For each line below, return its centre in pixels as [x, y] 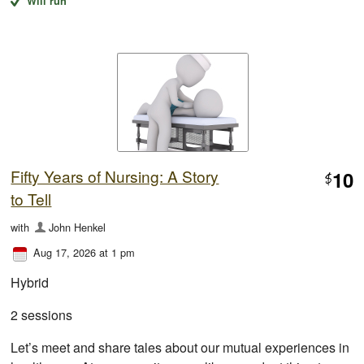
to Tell [31, 199]
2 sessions [42, 315]
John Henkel [77, 227]
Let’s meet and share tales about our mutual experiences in [180, 348]
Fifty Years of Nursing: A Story [115, 176]
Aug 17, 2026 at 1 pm [84, 253]
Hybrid [30, 283]
